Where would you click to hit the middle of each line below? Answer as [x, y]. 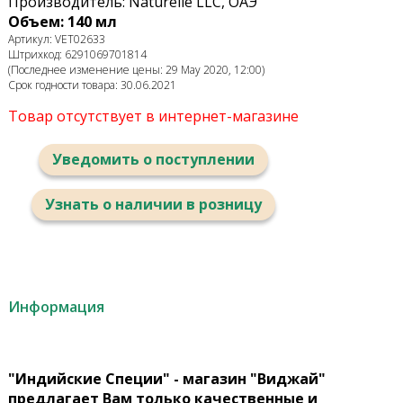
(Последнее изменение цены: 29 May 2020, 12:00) [136, 70]
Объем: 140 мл [62, 22]
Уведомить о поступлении [153, 160]
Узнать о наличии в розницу [153, 205]
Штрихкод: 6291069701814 [77, 55]
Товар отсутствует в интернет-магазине [153, 116]
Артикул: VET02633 [56, 40]
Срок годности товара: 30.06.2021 [92, 85]
